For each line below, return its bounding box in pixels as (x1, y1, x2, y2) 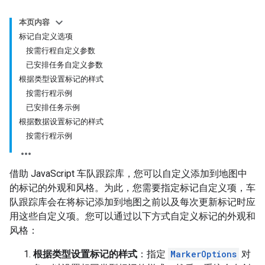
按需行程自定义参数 (26, 46, 95, 55)
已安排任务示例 (26, 103, 80, 112)
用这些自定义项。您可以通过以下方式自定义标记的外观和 (9, 211, 256, 222)
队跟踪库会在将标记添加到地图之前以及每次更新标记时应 (9, 196, 256, 208)
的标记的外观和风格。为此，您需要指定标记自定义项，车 (9, 182, 256, 193)
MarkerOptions (170, 248, 237, 260)
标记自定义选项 (19, 32, 73, 41)
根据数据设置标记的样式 (19, 117, 104, 126)
